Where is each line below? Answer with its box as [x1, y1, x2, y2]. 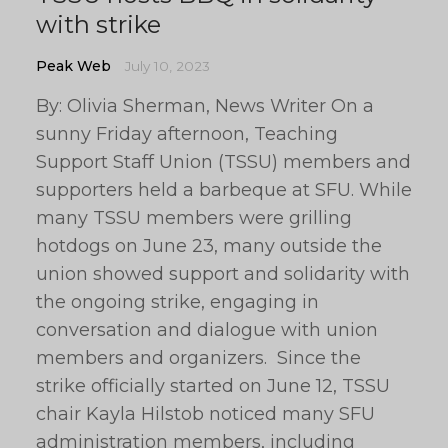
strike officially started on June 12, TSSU [36, 375, 390, 397]
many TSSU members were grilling [36, 207, 352, 229]
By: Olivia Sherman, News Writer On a [36, 95, 374, 117]
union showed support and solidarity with [36, 263, 410, 285]
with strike [36, 10, 161, 39]
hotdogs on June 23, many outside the [36, 235, 382, 257]
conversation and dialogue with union [36, 319, 378, 341]
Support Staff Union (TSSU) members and [36, 151, 411, 173]
